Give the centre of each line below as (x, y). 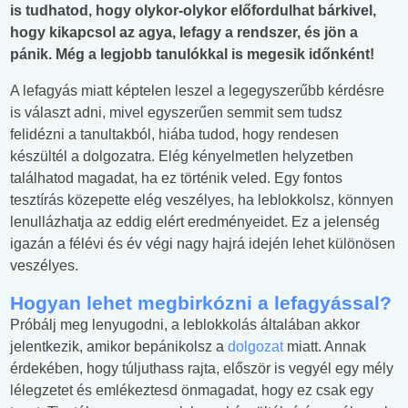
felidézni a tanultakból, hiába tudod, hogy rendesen (174, 135)
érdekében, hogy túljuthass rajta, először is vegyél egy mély (202, 369)
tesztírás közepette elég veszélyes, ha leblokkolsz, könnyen (202, 200)
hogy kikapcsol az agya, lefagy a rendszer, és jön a (184, 33)
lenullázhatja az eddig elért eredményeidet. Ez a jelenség (195, 222)
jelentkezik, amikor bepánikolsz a (119, 347)
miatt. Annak (325, 347)
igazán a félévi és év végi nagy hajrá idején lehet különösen (203, 244)
